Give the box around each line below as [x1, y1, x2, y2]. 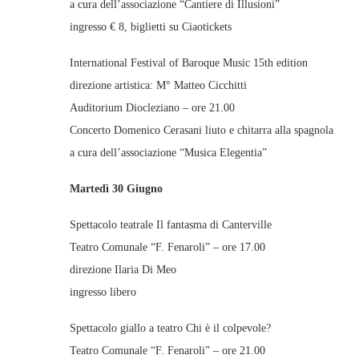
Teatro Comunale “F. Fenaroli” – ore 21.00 [70, 345, 265, 357]
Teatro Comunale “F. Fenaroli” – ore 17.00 [70, 241, 265, 253]
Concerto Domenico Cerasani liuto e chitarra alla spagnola [70, 124, 333, 136]
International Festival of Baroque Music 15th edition [70, 57, 308, 69]
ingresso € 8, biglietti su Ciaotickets [70, 21, 232, 33]
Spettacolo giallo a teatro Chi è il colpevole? [70, 322, 271, 334]
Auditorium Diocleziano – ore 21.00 [70, 102, 235, 114]
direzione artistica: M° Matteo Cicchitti [70, 79, 247, 91]
